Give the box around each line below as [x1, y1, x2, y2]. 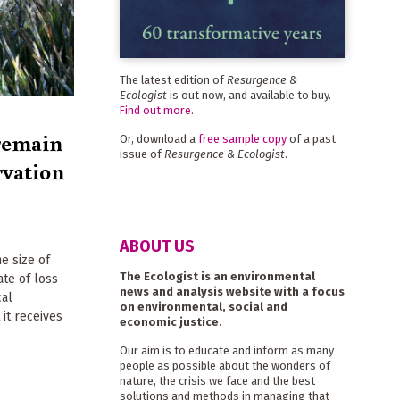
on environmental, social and [119, 300, 287, 314]
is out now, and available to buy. [166, 87, 331, 102]
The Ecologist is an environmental [119, 270, 315, 284]
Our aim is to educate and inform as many [119, 344, 334, 358]
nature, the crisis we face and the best [119, 374, 315, 388]
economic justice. [119, 315, 222, 329]
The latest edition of [119, 72, 227, 87]
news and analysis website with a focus [119, 285, 345, 299]
